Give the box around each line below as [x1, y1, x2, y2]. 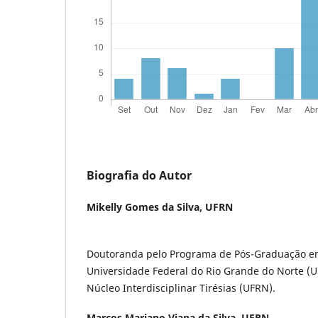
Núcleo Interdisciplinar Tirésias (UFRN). [87, 280, 278, 295]
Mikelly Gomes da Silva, [87, 199, 205, 214]
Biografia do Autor [87, 167, 192, 183]
